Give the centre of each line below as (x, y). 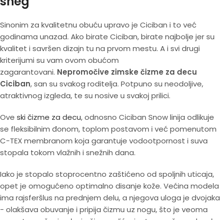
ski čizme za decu (49, 117)
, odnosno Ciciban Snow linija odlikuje (148, 117)
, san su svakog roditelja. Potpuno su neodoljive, (117, 84)
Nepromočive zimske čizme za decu (127, 72)
